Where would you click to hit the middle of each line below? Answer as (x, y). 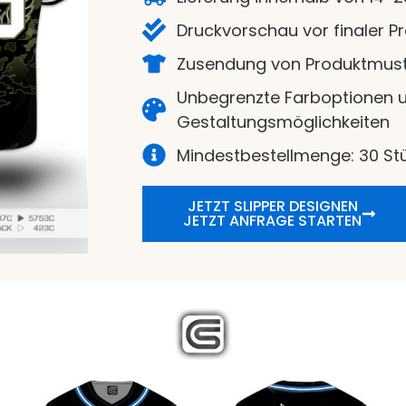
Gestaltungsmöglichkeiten (283, 121)
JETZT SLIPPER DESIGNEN (272, 206)
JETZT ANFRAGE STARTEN (273, 220)
